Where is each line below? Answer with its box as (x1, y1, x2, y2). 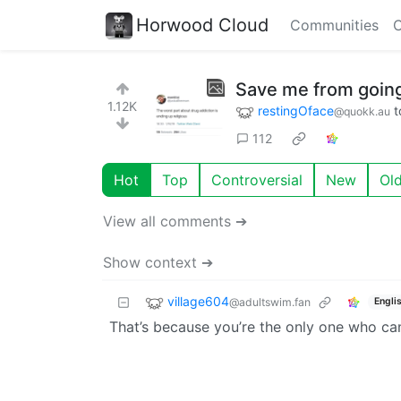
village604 (167, 293, 229, 309)
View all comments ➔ (103, 211, 247, 230)
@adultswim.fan (229, 294, 311, 309)
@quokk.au (334, 105, 390, 118)
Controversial (211, 170, 303, 189)
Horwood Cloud (136, 13, 269, 36)
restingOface (258, 103, 334, 118)
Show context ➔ (103, 252, 213, 271)
